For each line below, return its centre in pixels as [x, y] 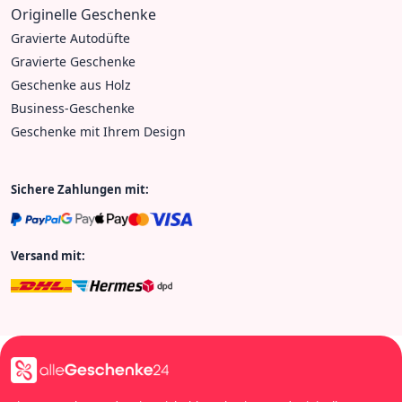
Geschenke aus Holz [71, 84]
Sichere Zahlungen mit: [80, 189]
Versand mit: [48, 255]
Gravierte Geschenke [73, 61]
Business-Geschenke [73, 108]
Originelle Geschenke [83, 14]
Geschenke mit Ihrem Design [98, 131]
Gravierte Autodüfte [70, 38]
